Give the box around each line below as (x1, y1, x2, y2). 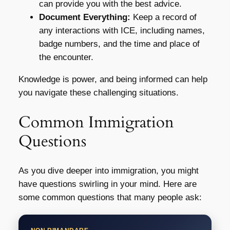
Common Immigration (18, 111, 174, 133)
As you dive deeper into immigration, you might (18, 165, 199, 176)
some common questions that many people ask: (18, 192, 202, 202)
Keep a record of (130, 12, 197, 23)
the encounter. (39, 52, 93, 63)
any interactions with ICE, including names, (39, 26, 205, 36)
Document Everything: (39, 12, 130, 23)
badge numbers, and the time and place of (39, 39, 200, 49)
